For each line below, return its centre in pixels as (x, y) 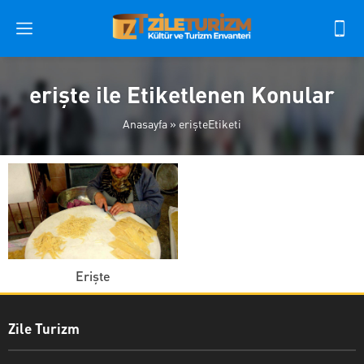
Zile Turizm (44, 328)
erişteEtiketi (210, 123)
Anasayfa (145, 123)
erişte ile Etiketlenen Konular (182, 94)
